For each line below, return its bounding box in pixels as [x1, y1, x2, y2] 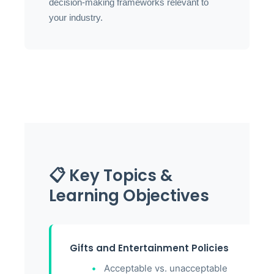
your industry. [49, 12, 103, 23]
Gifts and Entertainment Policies [70, 242, 229, 254]
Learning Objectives [49, 185, 209, 207]
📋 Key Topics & [49, 165, 172, 187]
